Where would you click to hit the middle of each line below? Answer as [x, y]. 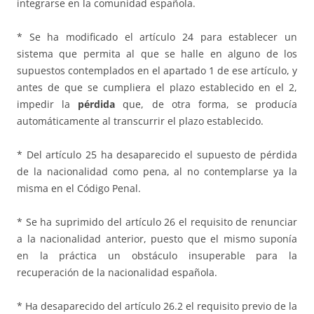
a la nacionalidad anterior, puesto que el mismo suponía [157, 239]
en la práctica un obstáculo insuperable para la [157, 256]
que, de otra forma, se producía [206, 104]
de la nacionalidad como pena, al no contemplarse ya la [157, 172]
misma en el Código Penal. [79, 189]
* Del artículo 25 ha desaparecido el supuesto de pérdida [157, 155]
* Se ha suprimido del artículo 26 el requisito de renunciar [157, 222]
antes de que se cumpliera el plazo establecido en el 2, [157, 88]
